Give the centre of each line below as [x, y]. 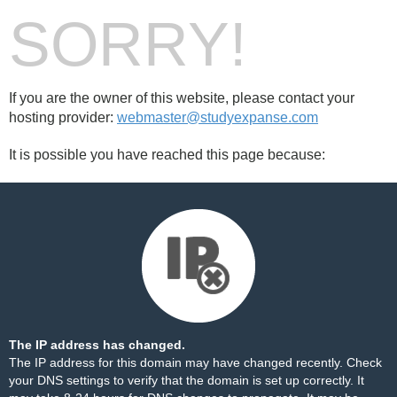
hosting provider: [63, 117]
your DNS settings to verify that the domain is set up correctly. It [187, 380]
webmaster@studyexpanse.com [218, 117]
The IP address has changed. [97, 345]
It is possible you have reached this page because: [167, 155]
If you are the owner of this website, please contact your [182, 98]
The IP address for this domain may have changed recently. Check [195, 362]
